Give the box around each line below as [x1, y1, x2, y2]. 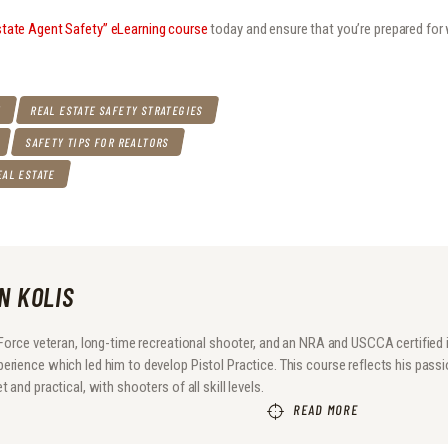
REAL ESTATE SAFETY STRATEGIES [30, 102, 206, 117]
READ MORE [293, 400, 360, 418]
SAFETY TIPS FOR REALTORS [24, 134, 171, 149]
